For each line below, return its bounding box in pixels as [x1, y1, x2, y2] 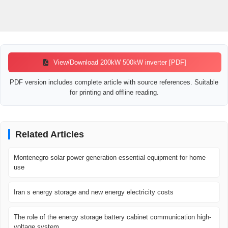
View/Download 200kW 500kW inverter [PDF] [51, 59, 187, 67]
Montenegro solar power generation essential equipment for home [14, 154, 206, 162]
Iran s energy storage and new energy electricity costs [14, 188, 174, 196]
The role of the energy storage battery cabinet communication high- [14, 213, 211, 221]
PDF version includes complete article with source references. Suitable [10, 78, 218, 87]
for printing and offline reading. [69, 89, 159, 97]
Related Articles [15, 129, 84, 140]
